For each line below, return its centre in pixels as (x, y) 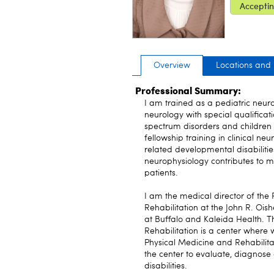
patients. (161, 173)
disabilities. (166, 266)
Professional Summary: (188, 90)
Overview (172, 65)
